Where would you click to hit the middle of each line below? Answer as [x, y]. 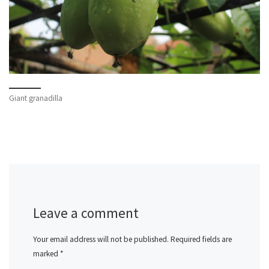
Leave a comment [86, 213]
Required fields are [201, 240]
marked [47, 254]
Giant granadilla [36, 98]
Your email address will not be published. [101, 240]
